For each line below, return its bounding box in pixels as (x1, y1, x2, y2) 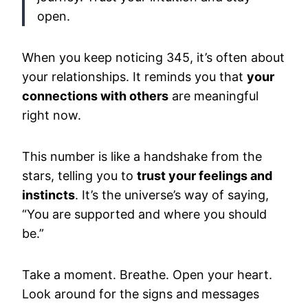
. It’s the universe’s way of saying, (75, 188, 269, 202)
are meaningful (168, 89, 258, 103)
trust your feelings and (137, 168, 272, 183)
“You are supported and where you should (22, 207, 267, 221)
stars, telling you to (22, 168, 137, 183)
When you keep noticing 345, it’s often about (22, 50, 285, 65)
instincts (22, 188, 75, 202)
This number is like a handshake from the (22, 149, 262, 164)
